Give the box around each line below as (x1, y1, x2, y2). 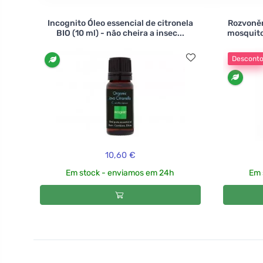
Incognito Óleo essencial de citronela (47, 18, 193, 28)
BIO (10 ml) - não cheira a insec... (56, 28, 184, 38)
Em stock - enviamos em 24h (66, 168, 175, 178)
